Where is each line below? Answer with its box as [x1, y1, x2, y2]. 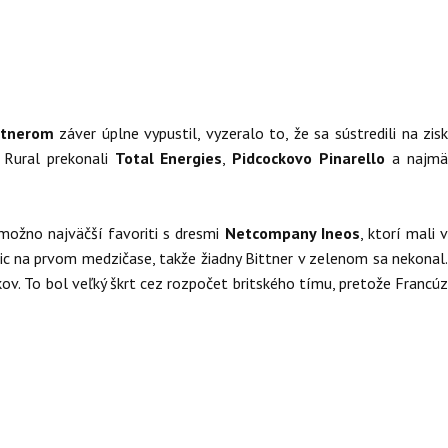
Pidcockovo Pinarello [232, 148, 393, 168]
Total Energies [114, 148, 223, 168]
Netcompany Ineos [224, 223, 360, 243]
